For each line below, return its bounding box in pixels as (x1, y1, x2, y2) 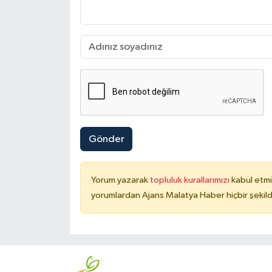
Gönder (88, 134, 124, 144)
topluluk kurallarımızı (149, 175, 231, 185)
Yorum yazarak (90, 175, 150, 185)
